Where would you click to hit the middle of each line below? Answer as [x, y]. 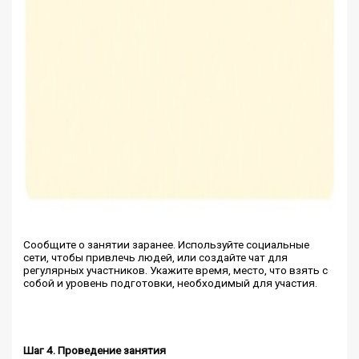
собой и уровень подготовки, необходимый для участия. [171, 282]
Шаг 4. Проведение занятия [95, 350]
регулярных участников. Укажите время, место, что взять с [176, 270]
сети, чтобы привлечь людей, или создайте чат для [156, 257]
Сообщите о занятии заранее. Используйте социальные [167, 244]
